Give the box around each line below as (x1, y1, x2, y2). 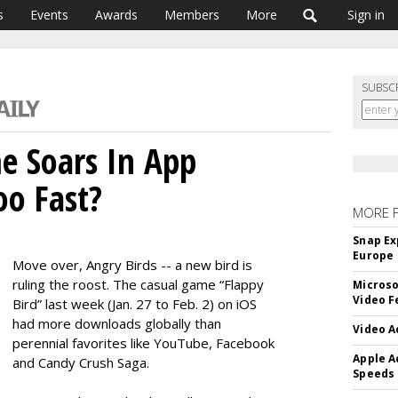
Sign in (347, 6, 385, 23)
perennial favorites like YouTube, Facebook (12, 334, 275, 352)
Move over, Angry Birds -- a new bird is (12, 256, 252, 274)
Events (30, 6, 68, 23)
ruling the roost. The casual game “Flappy (12, 275, 264, 293)
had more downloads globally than (12, 314, 221, 332)
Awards (95, 6, 138, 23)
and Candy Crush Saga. (12, 354, 149, 371)
